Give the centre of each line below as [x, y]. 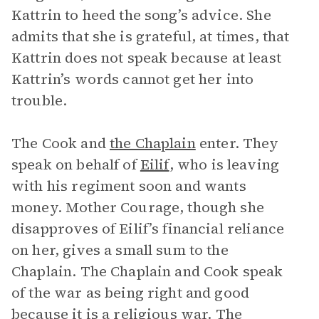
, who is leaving [224, 164]
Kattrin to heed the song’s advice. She [141, 15]
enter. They [237, 143]
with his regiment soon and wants [129, 186]
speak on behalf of [76, 164]
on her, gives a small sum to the [120, 250]
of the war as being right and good [131, 293]
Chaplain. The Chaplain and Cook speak [147, 271]
